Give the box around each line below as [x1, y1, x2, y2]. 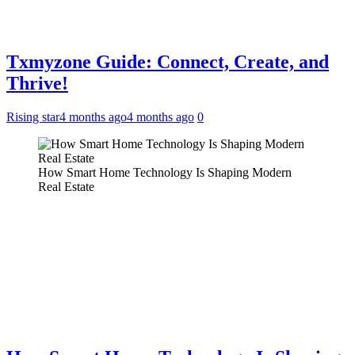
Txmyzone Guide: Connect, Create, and [6, 51, 329, 72]
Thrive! [6, 72, 68, 94]
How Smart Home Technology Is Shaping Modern [38, 165, 292, 179]
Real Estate [38, 179, 94, 193]
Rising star [6, 109, 59, 124]
